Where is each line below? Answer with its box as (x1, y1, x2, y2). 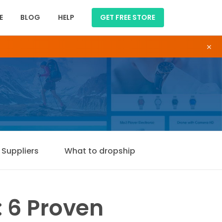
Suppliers (1, 145, 39, 157)
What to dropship (64, 145, 135, 157)
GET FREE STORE (100, 12, 156, 22)
